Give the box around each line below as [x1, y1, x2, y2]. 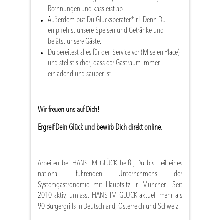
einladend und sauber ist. [48, 70, 112, 78]
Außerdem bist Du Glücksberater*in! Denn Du [48, 16, 165, 24]
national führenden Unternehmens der [38, 170, 182, 178]
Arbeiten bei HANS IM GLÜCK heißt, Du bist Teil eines [38, 159, 182, 167]
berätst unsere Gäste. [48, 37, 101, 46]
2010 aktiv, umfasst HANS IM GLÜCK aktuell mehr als [38, 192, 182, 200]
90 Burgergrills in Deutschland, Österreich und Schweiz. [38, 202, 180, 211]
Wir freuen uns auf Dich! [38, 106, 101, 114]
